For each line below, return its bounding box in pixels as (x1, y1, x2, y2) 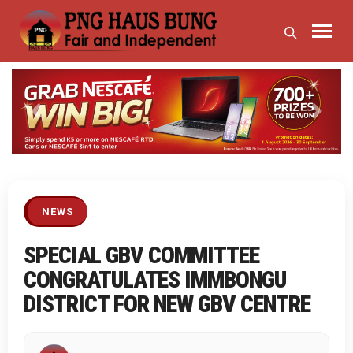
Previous (35, 111, 85, 127)
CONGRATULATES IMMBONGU (24, 266, 286, 294)
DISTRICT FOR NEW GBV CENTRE (24, 290, 310, 318)
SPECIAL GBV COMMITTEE (24, 241, 259, 269)
